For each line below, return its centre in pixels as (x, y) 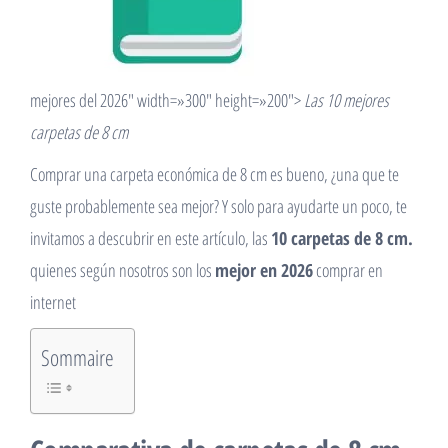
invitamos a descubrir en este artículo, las (150, 238)
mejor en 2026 (264, 270)
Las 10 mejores (346, 100)
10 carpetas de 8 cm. (342, 238)
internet (53, 302)
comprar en (348, 270)
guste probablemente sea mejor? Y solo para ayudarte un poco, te (218, 206)
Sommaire (77, 357)
